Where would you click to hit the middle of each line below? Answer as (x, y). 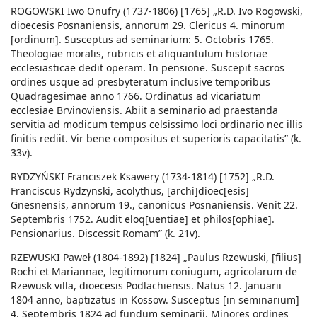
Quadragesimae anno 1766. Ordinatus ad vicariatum (136, 96)
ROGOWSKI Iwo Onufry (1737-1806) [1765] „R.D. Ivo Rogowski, (157, 11)
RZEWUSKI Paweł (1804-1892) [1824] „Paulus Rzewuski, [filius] (156, 258)
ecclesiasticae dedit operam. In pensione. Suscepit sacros (148, 68)
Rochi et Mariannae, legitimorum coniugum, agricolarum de (154, 272)
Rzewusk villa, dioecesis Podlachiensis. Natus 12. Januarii (146, 286)
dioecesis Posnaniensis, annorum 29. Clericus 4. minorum (148, 25)
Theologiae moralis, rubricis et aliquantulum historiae (139, 54)
